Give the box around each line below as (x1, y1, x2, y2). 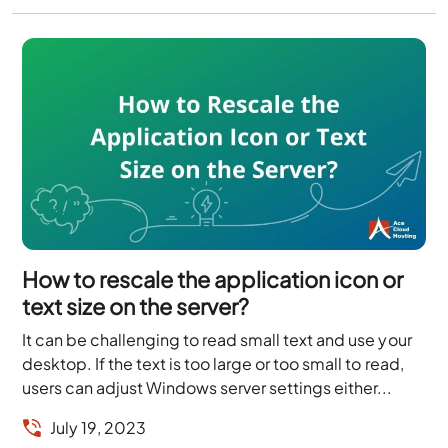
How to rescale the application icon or (22, 264, 404, 293)
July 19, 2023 (50, 416, 147, 438)
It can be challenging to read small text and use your (22, 328, 412, 350)
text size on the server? (22, 291, 250, 320)
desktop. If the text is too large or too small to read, (22, 352, 404, 374)
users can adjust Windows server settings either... (22, 376, 393, 398)
